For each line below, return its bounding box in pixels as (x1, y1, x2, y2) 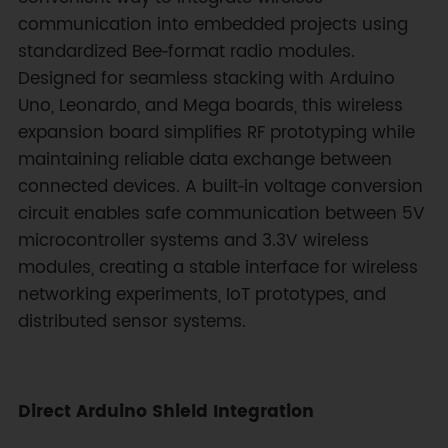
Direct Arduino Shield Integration (17, 397, 314, 426)
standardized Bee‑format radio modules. (17, 37, 355, 66)
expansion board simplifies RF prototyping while (17, 118, 415, 147)
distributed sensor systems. (17, 307, 246, 336)
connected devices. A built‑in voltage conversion (17, 172, 423, 201)
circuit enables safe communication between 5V (17, 199, 425, 228)
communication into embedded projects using (17, 10, 408, 39)
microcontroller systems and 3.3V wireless (17, 226, 369, 255)
